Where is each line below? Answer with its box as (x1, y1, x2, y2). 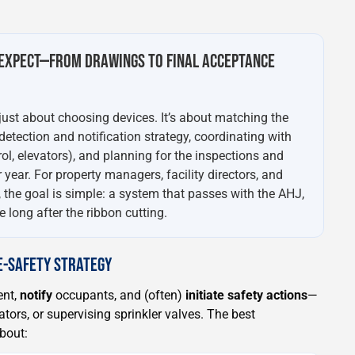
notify (20, 287, 52, 303)
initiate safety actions (185, 287, 307, 303)
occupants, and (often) (52, 287, 185, 303)
